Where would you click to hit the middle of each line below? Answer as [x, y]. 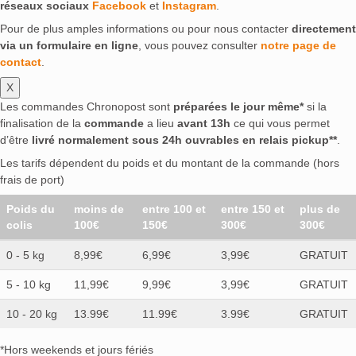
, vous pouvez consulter [199, 45]
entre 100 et [174, 209]
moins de [99, 209]
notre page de [298, 45]
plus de [320, 209]
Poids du [31, 209]
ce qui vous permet [280, 123]
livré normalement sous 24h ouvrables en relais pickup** [184, 139]
